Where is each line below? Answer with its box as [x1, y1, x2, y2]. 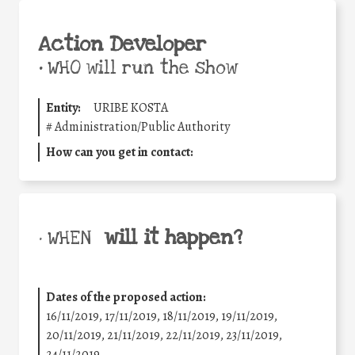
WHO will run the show [42, 55, 238, 80]
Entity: [46, 98, 81, 116]
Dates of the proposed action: [46, 288, 206, 306]
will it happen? [104, 223, 242, 251]
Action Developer [38, 30, 206, 58]
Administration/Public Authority [55, 117, 230, 136]
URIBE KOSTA [94, 98, 168, 116]
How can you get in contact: [46, 143, 193, 161]
